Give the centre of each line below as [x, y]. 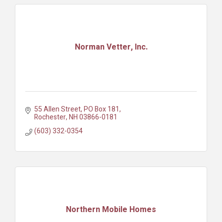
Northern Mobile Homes [111, 210]
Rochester [50, 117]
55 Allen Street [57, 109]
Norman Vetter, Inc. [111, 47]
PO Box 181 [101, 109]
